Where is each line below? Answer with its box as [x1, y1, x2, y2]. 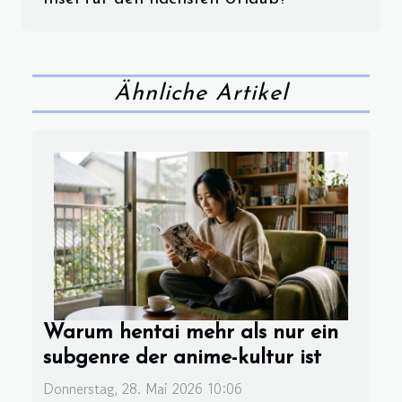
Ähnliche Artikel [114, 83, 288, 106]
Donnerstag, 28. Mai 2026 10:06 [43, 377, 242, 399]
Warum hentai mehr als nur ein [43, 321, 338, 344]
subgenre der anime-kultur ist [43, 346, 321, 369]
